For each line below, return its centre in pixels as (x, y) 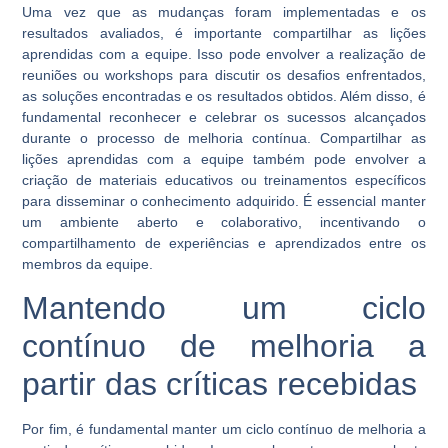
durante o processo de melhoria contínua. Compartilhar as (224, 137)
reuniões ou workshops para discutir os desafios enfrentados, (224, 74)
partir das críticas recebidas (220, 384)
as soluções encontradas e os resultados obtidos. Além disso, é (224, 95)
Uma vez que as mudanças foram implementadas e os (224, 11)
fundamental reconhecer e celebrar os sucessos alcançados (224, 116)
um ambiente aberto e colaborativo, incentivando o (224, 221)
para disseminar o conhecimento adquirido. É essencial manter (224, 200)
